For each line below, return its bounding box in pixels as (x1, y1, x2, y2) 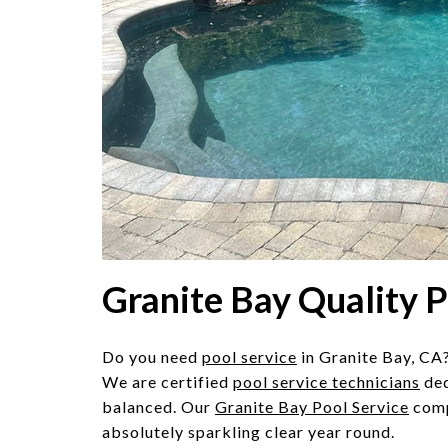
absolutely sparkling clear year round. (102, 422, 395, 441)
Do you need (102, 347, 202, 366)
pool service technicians (233, 372, 420, 391)
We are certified (102, 372, 233, 391)
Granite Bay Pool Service (215, 397, 409, 416)
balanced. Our (102, 397, 215, 416)
